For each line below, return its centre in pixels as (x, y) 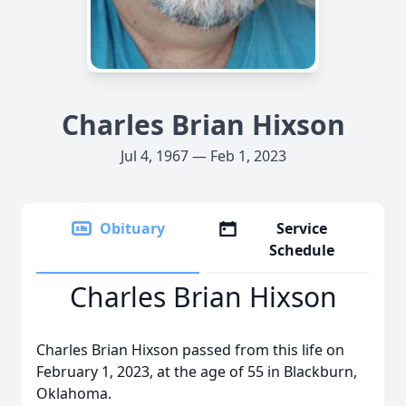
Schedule (302, 250)
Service (302, 228)
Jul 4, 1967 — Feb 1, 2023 (203, 156)
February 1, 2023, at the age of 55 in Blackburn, (197, 372)
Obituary (132, 228)
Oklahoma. (74, 393)
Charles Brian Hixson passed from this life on (190, 350)
